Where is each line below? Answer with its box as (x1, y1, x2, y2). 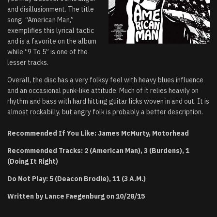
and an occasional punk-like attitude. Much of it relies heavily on (7, 86, 199, 95)
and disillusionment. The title (7, 5, 94, 14)
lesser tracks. (7, 58, 48, 67)
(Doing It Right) (7, 157, 58, 166)
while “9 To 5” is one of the (7, 47, 88, 57)
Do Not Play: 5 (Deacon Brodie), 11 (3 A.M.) (7, 174, 146, 184)
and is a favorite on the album (7, 37, 96, 46)
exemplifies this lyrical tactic (7, 26, 94, 35)
